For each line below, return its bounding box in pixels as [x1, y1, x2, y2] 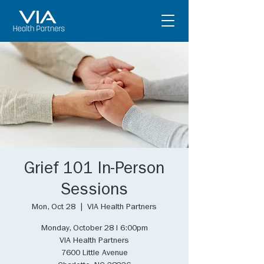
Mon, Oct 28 [32, 203, 75, 212]
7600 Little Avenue [61, 249, 128, 258]
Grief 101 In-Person [24, 162, 164, 179]
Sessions [61, 183, 128, 200]
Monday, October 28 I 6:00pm [41, 225, 148, 233]
